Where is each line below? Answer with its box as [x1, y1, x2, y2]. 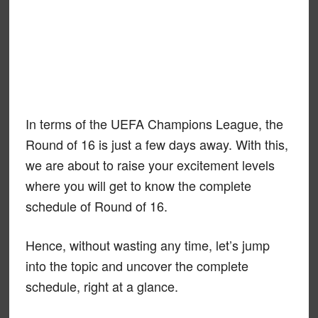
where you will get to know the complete [25, 175, 251, 194]
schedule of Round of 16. [25, 196, 168, 215]
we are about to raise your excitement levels [25, 155, 275, 174]
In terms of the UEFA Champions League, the [25, 114, 283, 133]
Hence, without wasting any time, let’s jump [25, 235, 270, 254]
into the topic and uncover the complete [25, 256, 248, 275]
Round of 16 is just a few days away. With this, [25, 134, 288, 153]
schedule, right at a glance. [25, 276, 178, 295]
